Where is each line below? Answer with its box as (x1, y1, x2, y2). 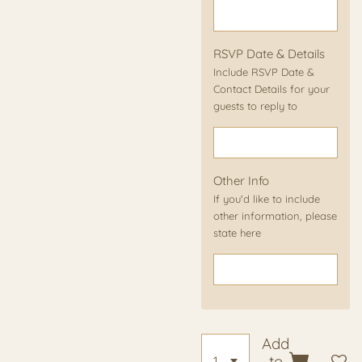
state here (213, 225, 261, 239)
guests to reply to (213, 99, 297, 112)
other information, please (213, 208, 337, 222)
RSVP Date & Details (213, 45, 325, 61)
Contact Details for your (213, 82, 330, 95)
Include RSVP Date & (213, 65, 314, 78)
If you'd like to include (213, 192, 320, 205)
